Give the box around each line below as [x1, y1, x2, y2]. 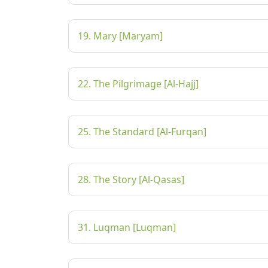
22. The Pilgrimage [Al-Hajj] [78, 77, 199, 90]
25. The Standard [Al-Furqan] [78, 125, 206, 138]
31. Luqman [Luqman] [78, 221, 176, 234]
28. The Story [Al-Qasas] [78, 173, 184, 186]
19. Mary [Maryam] [78, 29, 163, 42]
